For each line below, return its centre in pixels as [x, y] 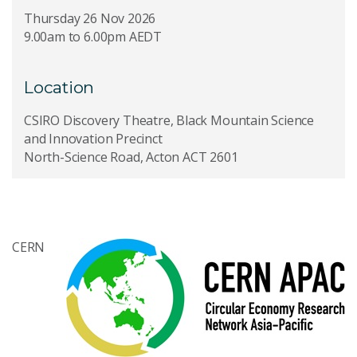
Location [59, 87]
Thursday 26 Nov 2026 [90, 18]
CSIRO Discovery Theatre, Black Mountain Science [169, 120]
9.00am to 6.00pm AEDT [93, 37]
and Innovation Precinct [93, 139]
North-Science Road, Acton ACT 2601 [131, 157]
